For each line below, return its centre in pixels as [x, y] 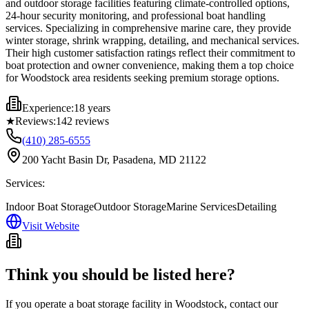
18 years [92, 108]
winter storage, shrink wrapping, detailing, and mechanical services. [152, 40]
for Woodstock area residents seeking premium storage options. [142, 77]
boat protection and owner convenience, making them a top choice [150, 65]
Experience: [48, 108]
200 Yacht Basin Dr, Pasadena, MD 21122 [114, 159]
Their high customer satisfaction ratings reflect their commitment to [150, 52]
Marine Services [201, 206]
